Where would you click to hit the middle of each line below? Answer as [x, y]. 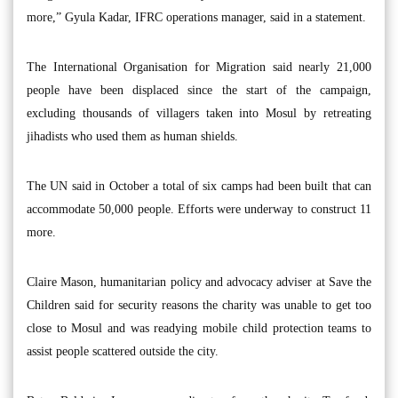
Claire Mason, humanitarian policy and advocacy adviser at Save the [199, 282]
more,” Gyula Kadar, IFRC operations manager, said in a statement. [196, 17]
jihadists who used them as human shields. [132, 136]
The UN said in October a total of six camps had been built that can [199, 186]
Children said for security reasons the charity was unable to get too [199, 305]
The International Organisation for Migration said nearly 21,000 [199, 67]
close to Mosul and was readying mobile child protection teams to [199, 328]
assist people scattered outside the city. [123, 351]
